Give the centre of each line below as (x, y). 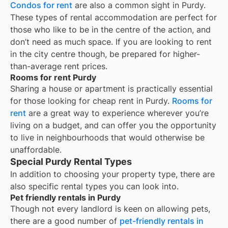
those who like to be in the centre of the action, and (110, 30)
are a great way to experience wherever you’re (117, 113)
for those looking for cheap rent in (78, 101)
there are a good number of (65, 221)
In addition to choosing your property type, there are (112, 174)
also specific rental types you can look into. (94, 187)
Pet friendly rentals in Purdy (65, 198)
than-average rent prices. (59, 66)
